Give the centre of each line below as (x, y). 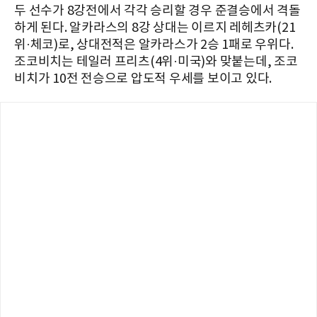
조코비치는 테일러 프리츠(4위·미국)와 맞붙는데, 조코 (156, 62)
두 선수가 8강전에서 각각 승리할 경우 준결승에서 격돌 (157, 11)
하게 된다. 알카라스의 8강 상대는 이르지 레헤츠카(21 (155, 28)
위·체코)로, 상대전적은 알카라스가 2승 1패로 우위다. (154, 45)
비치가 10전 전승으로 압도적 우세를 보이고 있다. (143, 79)
